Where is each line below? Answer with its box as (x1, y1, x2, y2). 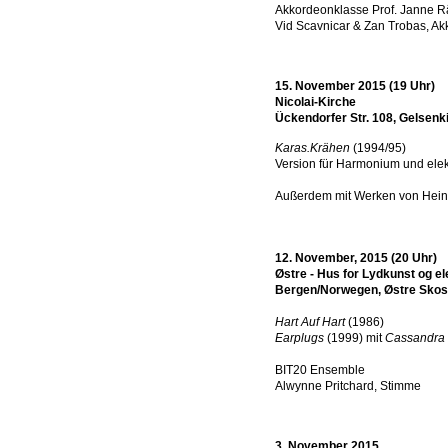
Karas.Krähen (275, 141, 350, 155)
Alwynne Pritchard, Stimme (275, 379, 421, 393)
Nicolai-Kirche (275, 95, 356, 109)
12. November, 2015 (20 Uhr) (275, 251, 437, 265)
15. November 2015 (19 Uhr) (275, 79, 435, 93)
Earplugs (275, 331, 324, 345)
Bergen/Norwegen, (275, 283, 384, 297)
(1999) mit (324, 331, 385, 345)
